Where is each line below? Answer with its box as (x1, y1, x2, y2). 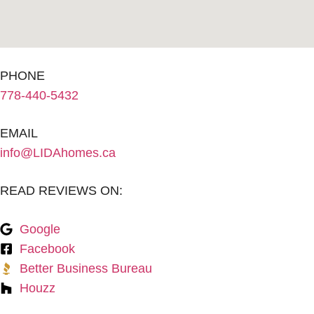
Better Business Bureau (19, 261, 152, 276)
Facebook (19, 242, 75, 257)
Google (19, 222, 60, 237)
